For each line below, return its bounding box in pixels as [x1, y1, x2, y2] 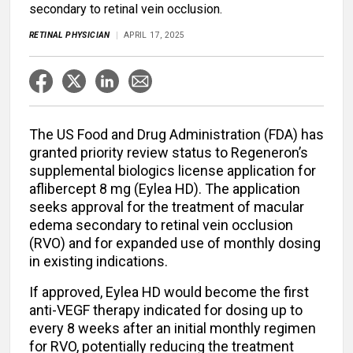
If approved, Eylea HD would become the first [29, 284, 309, 301]
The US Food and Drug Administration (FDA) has [29, 126, 324, 143]
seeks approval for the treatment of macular [29, 199, 304, 216]
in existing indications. [29, 253, 168, 270]
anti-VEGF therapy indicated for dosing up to [29, 302, 303, 319]
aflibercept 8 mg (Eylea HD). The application [29, 180, 300, 198]
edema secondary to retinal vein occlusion [29, 217, 293, 234]
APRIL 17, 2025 [123, 30, 185, 41]
